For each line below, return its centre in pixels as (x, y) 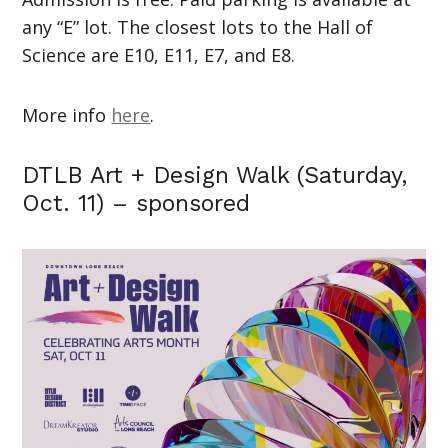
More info (67, 115)
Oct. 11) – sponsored (136, 203)
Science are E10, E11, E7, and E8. (159, 55)
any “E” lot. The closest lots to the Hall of (198, 27)
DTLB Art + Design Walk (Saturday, (215, 175)
